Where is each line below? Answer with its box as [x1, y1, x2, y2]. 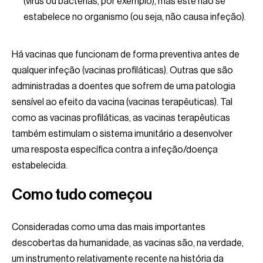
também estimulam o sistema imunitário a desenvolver [12, 129, 232, 139]
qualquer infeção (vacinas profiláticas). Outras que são [12, 65, 233, 75]
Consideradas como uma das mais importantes [12, 222, 205, 232]
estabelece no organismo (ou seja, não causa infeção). [23, 12, 246, 22]
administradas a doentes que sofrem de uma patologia [12, 81, 235, 91]
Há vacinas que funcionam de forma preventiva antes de [12, 49, 240, 59]
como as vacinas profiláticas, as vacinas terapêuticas [12, 113, 230, 123]
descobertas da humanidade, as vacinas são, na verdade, [12, 238, 244, 248]
